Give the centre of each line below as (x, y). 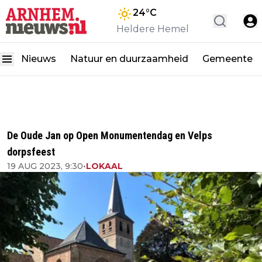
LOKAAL (104, 166)
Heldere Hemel (153, 29)
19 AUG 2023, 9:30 (45, 166)
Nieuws (39, 59)
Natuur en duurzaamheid (129, 59)
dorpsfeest (31, 152)
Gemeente (227, 59)
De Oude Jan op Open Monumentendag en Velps (110, 135)
